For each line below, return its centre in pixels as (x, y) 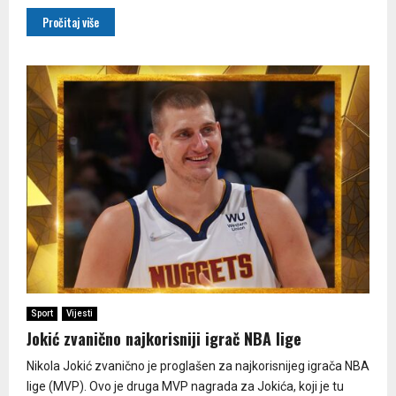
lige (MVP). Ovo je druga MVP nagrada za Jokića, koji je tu (185, 387)
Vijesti (80, 314)
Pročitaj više (71, 22)
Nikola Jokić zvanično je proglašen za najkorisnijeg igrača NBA (198, 366)
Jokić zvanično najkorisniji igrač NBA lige (164, 339)
